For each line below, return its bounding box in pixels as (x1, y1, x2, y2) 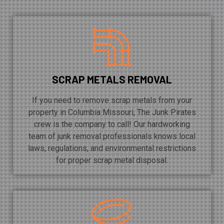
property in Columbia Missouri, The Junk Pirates (28, 107, 196, 117)
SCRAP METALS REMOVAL (52, 72, 172, 85)
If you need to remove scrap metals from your (32, 95, 192, 105)
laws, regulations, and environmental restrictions (28, 143, 196, 153)
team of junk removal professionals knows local (28, 131, 195, 141)
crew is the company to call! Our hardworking (34, 119, 190, 129)
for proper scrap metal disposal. (56, 155, 168, 165)
